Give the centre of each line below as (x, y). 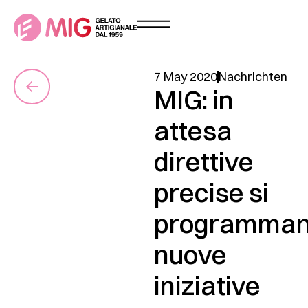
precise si (211, 193)
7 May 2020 (186, 77)
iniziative (207, 286)
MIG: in (194, 100)
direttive (204, 162)
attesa (193, 131)
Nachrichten (253, 77)
